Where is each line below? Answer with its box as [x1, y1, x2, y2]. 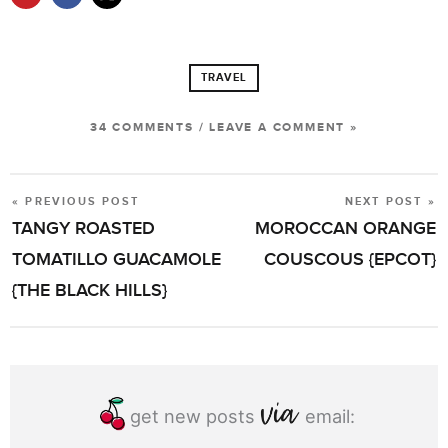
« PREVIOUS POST [12, 194, 139, 208]
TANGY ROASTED [12, 218, 155, 240]
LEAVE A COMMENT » [209, 119, 358, 135]
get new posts [129, 405, 260, 428]
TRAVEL [201, 70, 247, 84]
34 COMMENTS [90, 119, 194, 135]
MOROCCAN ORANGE [255, 218, 436, 240]
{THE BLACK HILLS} [12, 280, 167, 302]
